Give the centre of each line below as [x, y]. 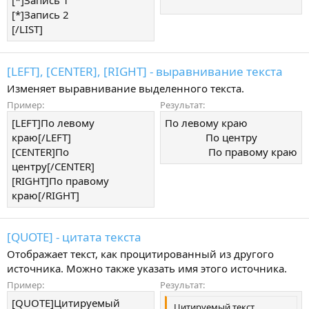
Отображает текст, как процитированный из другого [140, 254]
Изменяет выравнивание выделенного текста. [126, 88]
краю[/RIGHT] [46, 195]
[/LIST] [27, 29]
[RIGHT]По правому [60, 180]
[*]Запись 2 [40, 15]
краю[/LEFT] [41, 137]
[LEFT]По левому [53, 122]
